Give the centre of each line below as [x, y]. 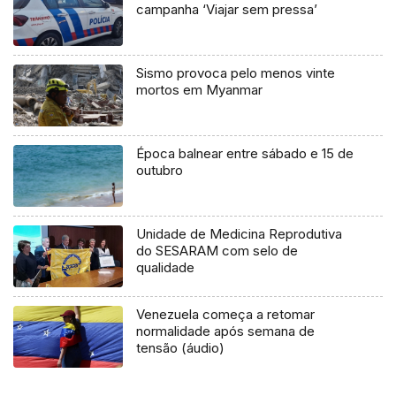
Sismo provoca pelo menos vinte [236, 72]
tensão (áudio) [181, 347]
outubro [160, 170]
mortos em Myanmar [200, 89]
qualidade [166, 267]
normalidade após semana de [226, 331]
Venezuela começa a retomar [226, 314]
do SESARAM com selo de [217, 250]
